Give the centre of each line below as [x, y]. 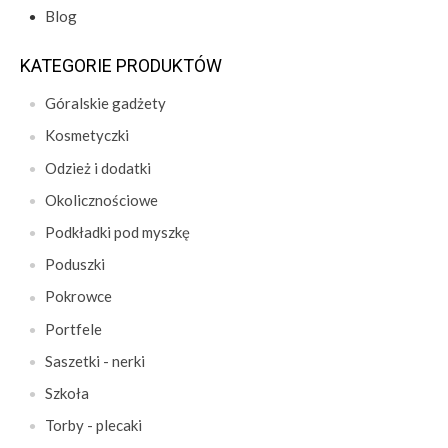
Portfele [73, 328]
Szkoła [67, 392]
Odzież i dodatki [98, 167]
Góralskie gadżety [105, 103]
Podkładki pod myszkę [117, 231]
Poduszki [75, 264]
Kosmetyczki [87, 135]
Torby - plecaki [93, 425]
